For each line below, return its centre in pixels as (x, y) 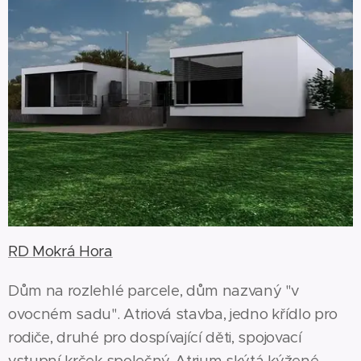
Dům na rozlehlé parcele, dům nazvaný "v (154, 291)
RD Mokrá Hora (60, 251)
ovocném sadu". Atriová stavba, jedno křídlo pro (173, 314)
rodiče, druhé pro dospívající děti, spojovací (155, 338)
